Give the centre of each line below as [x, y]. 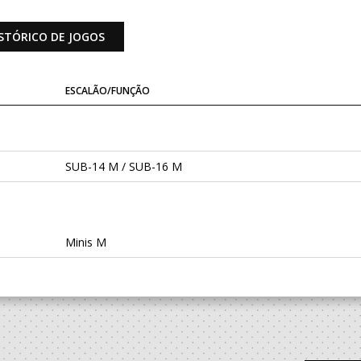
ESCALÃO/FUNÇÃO [107, 91]
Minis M [85, 243]
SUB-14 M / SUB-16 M [123, 167]
